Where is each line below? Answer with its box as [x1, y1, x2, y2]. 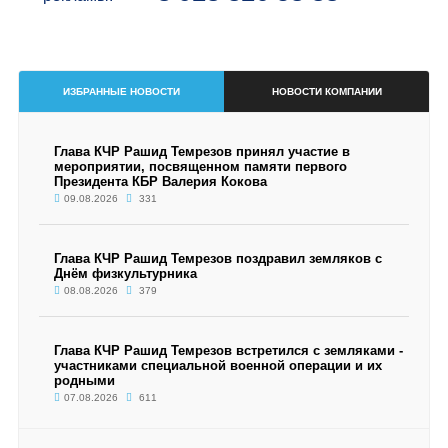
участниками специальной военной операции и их [53, 358, 382, 373]
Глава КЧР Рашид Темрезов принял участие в [53, 144, 350, 159]
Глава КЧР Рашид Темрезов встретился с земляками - [53, 343, 403, 358]
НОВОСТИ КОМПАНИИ [271, 86, 382, 97]
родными [53, 373, 115, 388]
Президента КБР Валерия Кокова [53, 174, 267, 189]
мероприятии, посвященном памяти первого [53, 159, 347, 174]
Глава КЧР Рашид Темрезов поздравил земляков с [53, 251, 382, 266]
